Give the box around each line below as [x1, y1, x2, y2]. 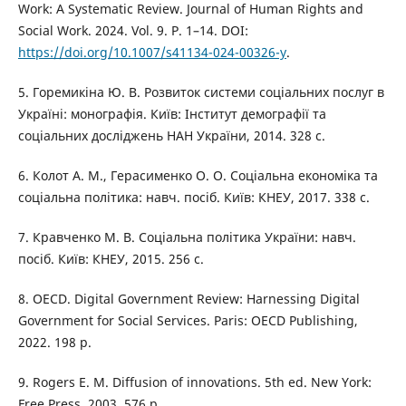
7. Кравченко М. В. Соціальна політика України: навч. [17, 227, 356, 246]
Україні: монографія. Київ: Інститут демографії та [17, 104, 326, 122]
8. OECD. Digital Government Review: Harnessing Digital [17, 289, 360, 307]
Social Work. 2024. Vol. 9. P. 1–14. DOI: [17, 21, 248, 39]
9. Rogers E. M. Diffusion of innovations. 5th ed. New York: [17, 372, 372, 391]
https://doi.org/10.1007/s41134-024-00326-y [17, 43, 286, 61]
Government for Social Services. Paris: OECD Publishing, [17, 311, 358, 329]
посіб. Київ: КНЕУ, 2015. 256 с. [17, 249, 204, 267]
